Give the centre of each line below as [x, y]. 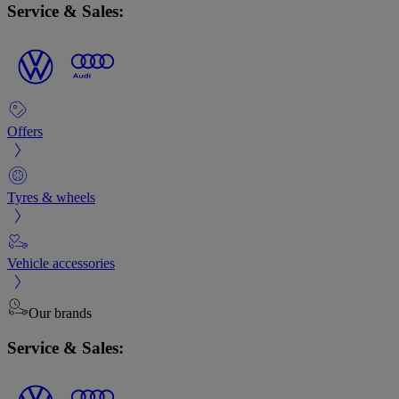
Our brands [60, 313]
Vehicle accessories [61, 263]
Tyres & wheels [51, 197]
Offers [25, 131]
